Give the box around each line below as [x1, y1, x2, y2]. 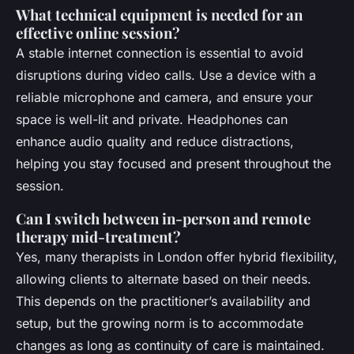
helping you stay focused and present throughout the [16, 155, 331, 171]
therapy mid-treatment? [16, 226, 181, 247]
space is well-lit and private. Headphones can [16, 111, 288, 127]
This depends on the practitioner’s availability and [16, 292, 311, 309]
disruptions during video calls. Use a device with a [16, 66, 316, 83]
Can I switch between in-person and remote [16, 208, 311, 228]
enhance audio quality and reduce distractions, [16, 133, 294, 149]
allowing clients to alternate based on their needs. [16, 270, 311, 287]
